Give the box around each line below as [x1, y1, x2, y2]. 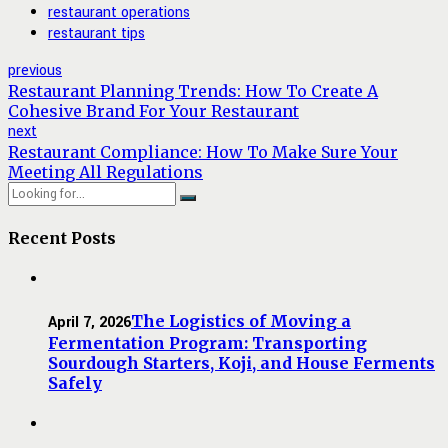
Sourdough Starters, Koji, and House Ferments [48, 353, 435, 374]
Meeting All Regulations [8, 162, 203, 183]
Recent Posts [8, 227, 116, 248]
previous [8, 60, 62, 82]
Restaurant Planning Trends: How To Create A [8, 81, 378, 102]
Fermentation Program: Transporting [48, 333, 367, 354]
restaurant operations [48, 2, 190, 24]
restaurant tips [48, 23, 145, 45]
